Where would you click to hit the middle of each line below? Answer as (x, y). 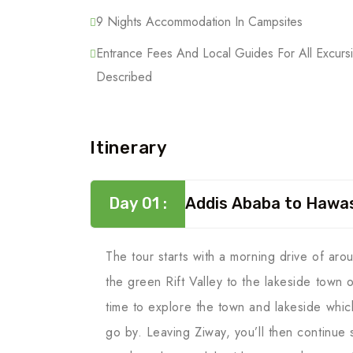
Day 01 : (138, 204)
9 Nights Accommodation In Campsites (199, 21)
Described (124, 76)
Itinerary (129, 147)
